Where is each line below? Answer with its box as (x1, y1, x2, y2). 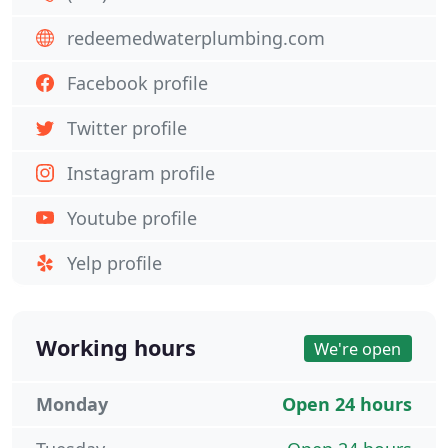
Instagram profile (67, 161, 215, 185)
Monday (36, 392, 108, 416)
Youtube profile (67, 206, 197, 230)
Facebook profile (67, 71, 208, 95)
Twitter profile (67, 116, 187, 140)
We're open (314, 337, 402, 360)
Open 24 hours (282, 392, 412, 416)
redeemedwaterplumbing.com (67, 26, 325, 50)
